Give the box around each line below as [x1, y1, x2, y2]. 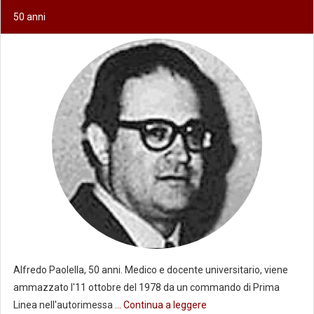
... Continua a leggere [114, 299, 207, 310]
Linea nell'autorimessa [13, 299, 115, 310]
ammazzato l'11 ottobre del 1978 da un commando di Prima [13, 281, 280, 293]
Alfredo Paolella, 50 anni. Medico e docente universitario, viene [13, 264, 288, 275]
